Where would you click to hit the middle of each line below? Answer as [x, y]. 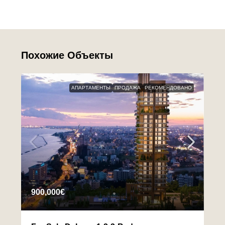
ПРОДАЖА [128, 88]
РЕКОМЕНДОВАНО [168, 88]
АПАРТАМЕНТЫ [91, 88]
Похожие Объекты [67, 55]
